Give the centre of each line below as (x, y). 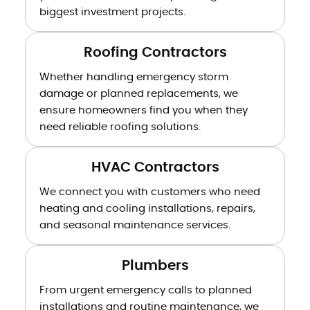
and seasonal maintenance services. (135, 225)
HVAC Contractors (155, 167)
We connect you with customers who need (149, 192)
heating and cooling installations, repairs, (147, 208)
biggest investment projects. (112, 12)
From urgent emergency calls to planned (145, 290)
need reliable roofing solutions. (120, 127)
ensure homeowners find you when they (143, 110)
